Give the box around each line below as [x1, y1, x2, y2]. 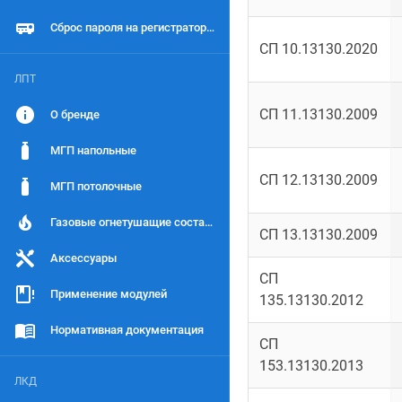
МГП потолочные [50, 179, 142, 193]
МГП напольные [50, 144, 136, 157]
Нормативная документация [50, 323, 204, 336]
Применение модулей [50, 287, 167, 301]
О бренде [50, 108, 100, 121]
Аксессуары [50, 251, 117, 265]
